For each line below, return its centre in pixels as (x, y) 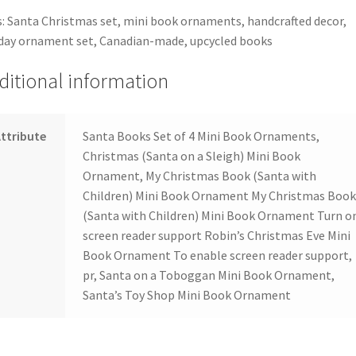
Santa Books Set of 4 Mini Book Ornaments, (201, 136)
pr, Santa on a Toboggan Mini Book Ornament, (209, 275)
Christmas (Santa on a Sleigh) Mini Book (192, 156)
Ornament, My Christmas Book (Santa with (200, 176)
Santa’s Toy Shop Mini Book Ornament (187, 295)
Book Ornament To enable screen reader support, (218, 255)
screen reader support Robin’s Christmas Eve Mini (217, 236)
